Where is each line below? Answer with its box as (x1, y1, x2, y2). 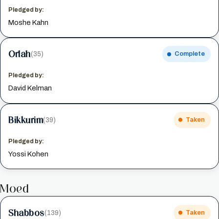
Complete (174, 50, 205, 58)
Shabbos (8, 207, 44, 218)
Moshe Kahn (8, 18, 49, 26)
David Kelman (8, 84, 52, 92)
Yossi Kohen (8, 150, 49, 158)
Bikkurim (8, 114, 44, 125)
